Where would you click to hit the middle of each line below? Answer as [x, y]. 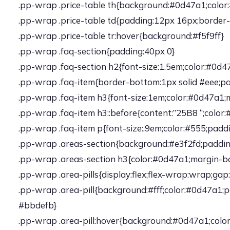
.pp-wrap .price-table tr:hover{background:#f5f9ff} [121, 36]
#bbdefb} [37, 205]
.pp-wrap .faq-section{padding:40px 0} [97, 51]
